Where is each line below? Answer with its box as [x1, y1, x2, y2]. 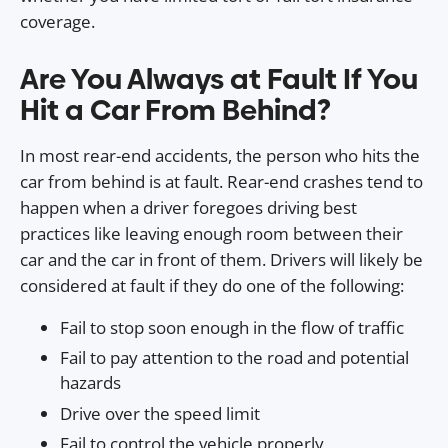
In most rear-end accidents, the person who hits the [20, 143, 420, 167]
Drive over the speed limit [60, 401, 260, 425]
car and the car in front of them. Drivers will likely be [20, 247, 423, 271]
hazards [60, 371, 121, 395]
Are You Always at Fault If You [20, 58, 418, 99]
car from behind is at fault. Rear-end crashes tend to [20, 169, 423, 193]
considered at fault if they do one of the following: [20, 273, 404, 297]
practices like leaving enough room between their [20, 221, 403, 245]
